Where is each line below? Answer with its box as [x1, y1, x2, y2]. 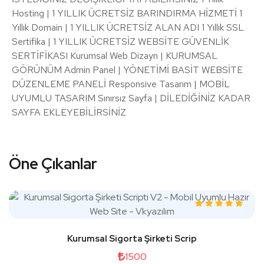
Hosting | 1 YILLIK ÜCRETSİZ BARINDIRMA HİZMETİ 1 [12, 7, 242, 19]
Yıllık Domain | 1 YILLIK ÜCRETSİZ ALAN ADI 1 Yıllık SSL [12, 21, 244, 34]
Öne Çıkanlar [9, 154, 97, 174]
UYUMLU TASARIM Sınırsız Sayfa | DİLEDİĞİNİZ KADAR [12, 92, 250, 104]
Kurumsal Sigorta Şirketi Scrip [67, 233, 197, 245]
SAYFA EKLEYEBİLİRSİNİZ [12, 106, 126, 118]
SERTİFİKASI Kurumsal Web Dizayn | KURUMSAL [12, 49, 217, 62]
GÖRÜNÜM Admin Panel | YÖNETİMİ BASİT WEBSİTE [12, 64, 243, 76]
